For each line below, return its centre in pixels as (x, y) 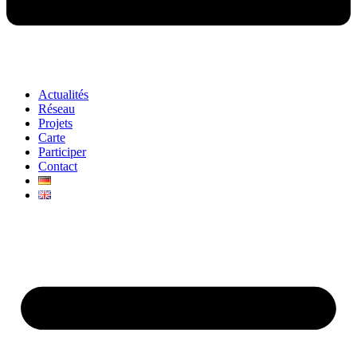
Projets (55, 123)
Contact (58, 166)
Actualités (63, 94)
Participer (62, 151)
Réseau (57, 108)
